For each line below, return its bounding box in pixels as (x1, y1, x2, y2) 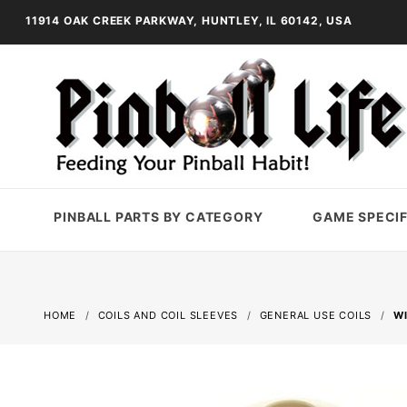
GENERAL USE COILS (259, 309, 372, 322)
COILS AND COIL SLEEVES (97, 309, 239, 322)
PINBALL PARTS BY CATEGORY (54, 208, 263, 224)
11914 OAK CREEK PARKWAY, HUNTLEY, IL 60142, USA (25, 14, 352, 27)
